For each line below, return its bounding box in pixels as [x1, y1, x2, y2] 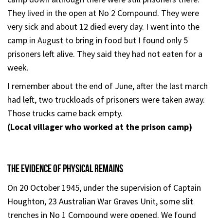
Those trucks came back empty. [7, 107, 123, 119]
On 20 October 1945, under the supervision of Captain [7, 182, 201, 193]
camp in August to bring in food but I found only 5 [7, 34, 188, 46]
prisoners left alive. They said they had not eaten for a [7, 48, 202, 59]
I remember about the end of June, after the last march [7, 80, 208, 91]
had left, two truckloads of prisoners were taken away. [7, 93, 205, 105]
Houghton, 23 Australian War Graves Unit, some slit [7, 195, 193, 207]
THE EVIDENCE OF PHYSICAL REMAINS [7, 162, 123, 174]
